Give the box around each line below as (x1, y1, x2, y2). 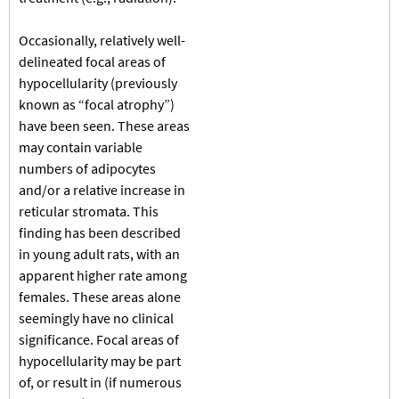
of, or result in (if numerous (19, 372, 182, 391)
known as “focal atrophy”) (19, 94, 175, 113)
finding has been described (19, 223, 181, 241)
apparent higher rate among (19, 265, 187, 284)
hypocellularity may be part (19, 351, 181, 370)
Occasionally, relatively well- (19, 30, 185, 49)
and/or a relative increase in (19, 180, 185, 199)
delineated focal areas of (19, 52, 166, 70)
